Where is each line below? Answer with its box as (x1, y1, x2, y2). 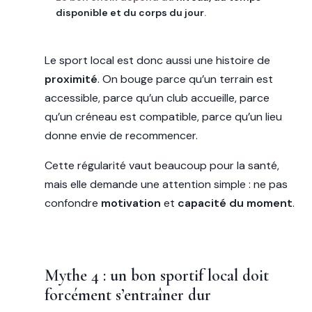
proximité (45, 72, 97, 87)
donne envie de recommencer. (45, 128, 198, 143)
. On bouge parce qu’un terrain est (97, 72, 273, 87)
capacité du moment (178, 196, 292, 211)
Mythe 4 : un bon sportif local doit (45, 265, 269, 286)
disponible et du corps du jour (56, 6, 204, 19)
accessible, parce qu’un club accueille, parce (45, 91, 270, 106)
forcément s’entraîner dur (45, 285, 211, 306)
